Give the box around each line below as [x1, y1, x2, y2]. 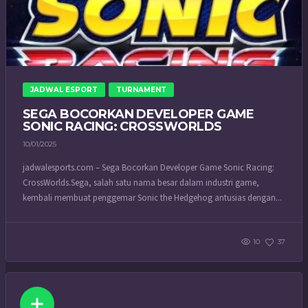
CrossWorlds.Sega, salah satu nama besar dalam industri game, [23, 176, 259, 189]
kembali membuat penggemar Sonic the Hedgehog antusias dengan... [23, 191, 282, 204]
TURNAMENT [116, 85, 166, 94]
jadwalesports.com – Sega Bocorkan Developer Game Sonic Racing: [23, 161, 274, 174]
